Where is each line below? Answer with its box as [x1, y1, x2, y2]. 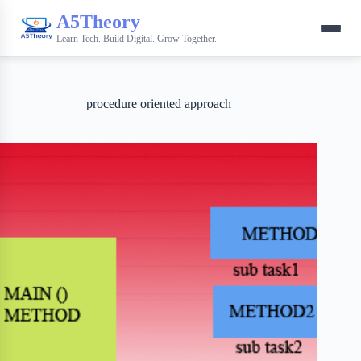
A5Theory [56, 10, 140, 32]
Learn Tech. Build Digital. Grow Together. [56, 32, 217, 44]
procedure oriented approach [86, 97, 232, 110]
